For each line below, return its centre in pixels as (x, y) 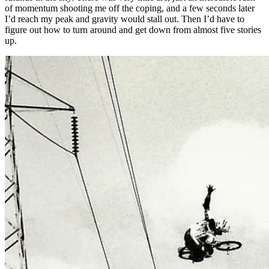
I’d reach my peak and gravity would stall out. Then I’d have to (125, 19)
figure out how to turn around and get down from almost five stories (133, 30)
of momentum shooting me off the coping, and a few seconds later (130, 8)
